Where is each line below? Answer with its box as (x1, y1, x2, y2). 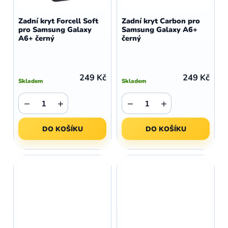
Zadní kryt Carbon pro (122, 16, 200, 26)
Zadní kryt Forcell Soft (18, 16, 98, 26)
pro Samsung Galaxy (18, 24, 92, 35)
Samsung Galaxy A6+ (122, 24, 197, 35)
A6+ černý (18, 33, 54, 43)
